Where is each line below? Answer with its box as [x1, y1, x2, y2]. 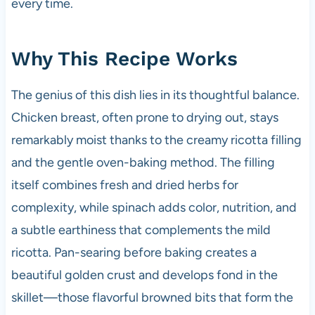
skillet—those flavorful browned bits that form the [11, 289, 293, 305]
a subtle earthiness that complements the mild [11, 221, 271, 238]
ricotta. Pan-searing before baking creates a [11, 244, 257, 260]
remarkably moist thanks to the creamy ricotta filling [11, 131, 302, 148]
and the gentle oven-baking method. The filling [11, 154, 275, 170]
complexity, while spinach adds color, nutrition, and [11, 199, 297, 215]
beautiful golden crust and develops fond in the [11, 266, 278, 283]
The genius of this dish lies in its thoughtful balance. [11, 86, 300, 103]
